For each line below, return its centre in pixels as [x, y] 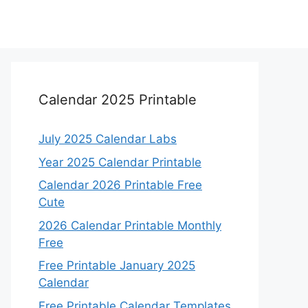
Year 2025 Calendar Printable [120, 162]
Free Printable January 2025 [117, 265]
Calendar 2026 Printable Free [120, 185]
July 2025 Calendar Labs [108, 139]
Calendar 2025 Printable [118, 100]
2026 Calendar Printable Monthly [130, 225]
